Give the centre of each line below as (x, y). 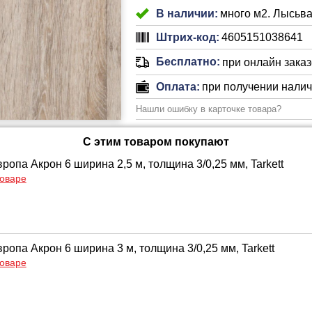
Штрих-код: (187, 37)
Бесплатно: (188, 62)
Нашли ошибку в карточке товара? (208, 109)
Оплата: (178, 86)
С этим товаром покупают (156, 142)
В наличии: (187, 13)
